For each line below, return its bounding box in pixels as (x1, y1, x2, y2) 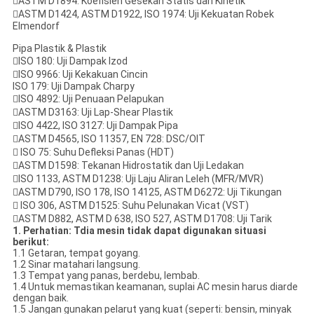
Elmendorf (12, 20, 60, 32)
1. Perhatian (12, 225, 69, 237)
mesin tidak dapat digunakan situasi (96, 225, 266, 237)
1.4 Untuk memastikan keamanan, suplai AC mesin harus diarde (12, 281, 298, 293)
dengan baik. (12, 292, 69, 304)
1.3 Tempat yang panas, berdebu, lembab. (12, 270, 200, 282)
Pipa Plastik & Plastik (12, 43, 107, 55)
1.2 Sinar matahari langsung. (12, 259, 140, 271)
